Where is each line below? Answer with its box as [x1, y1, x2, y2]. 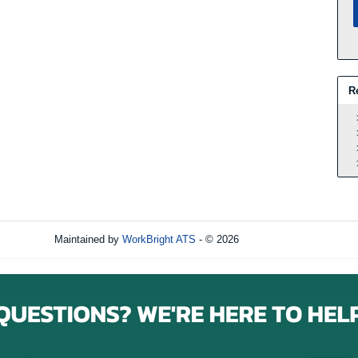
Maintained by [54, 233, 122, 245]
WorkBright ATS [122, 233, 196, 245]
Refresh [268, 233, 304, 245]
